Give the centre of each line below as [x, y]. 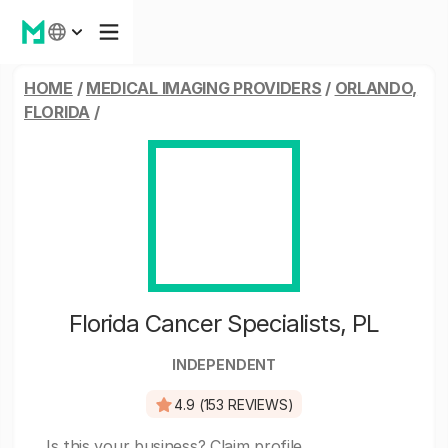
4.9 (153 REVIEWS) [234, 404]
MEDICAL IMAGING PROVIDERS [203, 88]
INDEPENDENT [224, 364]
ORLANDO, [376, 88]
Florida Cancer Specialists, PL [224, 323]
